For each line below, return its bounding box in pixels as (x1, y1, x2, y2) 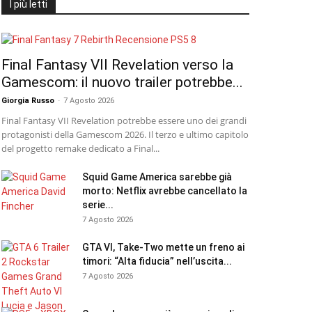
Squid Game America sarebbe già (82, 171, 232, 182)
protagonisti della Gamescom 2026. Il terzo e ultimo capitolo (1, 128, 249, 141)
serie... (82, 199, 114, 210)
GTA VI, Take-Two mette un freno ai (82, 242, 244, 253)
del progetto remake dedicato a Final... (1, 142, 159, 155)
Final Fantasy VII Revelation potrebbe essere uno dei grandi (1, 114, 247, 127)
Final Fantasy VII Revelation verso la (1, 56, 233, 73)
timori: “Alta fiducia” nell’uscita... (82, 256, 232, 267)
